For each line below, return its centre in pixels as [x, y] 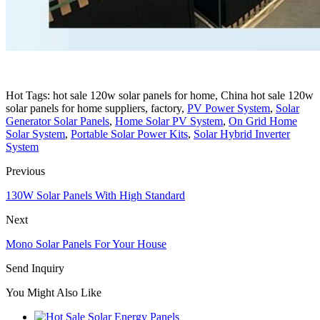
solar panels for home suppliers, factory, [96, 108]
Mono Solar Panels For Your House [86, 244]
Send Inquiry [35, 268]
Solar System [35, 134]
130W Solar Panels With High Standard [95, 195]
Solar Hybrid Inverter [242, 134]
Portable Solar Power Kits [129, 134]
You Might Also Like [54, 292]
